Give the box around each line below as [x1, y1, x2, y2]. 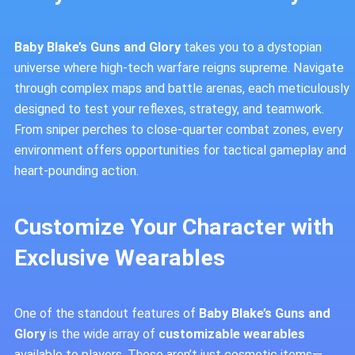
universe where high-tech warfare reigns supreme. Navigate [14, 60, 344, 76]
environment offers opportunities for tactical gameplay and [14, 143, 346, 158]
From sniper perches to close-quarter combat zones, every [14, 122, 343, 138]
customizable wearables [158, 326, 305, 342]
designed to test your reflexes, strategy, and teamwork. [14, 101, 324, 117]
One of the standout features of [14, 305, 199, 321]
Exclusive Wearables [14, 245, 225, 271]
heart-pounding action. [14, 163, 139, 179]
